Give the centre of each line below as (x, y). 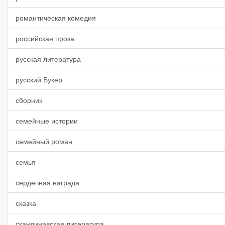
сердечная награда (47, 182)
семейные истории (47, 121)
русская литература (48, 59)
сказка (26, 203)
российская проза (45, 38)
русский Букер (39, 79)
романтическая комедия (56, 18)
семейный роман (44, 141)
